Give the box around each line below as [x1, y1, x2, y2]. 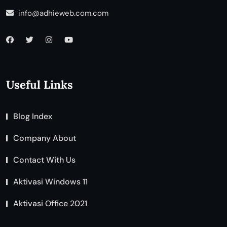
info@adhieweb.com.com [16, 8, 108, 19]
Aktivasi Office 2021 [13, 198, 87, 209]
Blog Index [13, 111, 52, 122]
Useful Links [6, 78, 73, 92]
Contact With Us [13, 155, 75, 166]
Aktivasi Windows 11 [13, 176, 88, 187]
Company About [13, 133, 76, 144]
